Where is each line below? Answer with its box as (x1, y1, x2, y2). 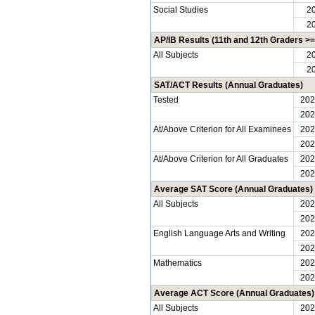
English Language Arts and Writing (153, 229, 285, 238)
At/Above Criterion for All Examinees (153, 124, 291, 134)
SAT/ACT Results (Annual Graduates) (154, 80, 303, 90)
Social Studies (153, 5, 208, 15)
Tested (153, 95, 179, 105)
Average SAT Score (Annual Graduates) (154, 184, 313, 194)
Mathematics (153, 258, 202, 268)
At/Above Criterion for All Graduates (153, 154, 288, 164)
